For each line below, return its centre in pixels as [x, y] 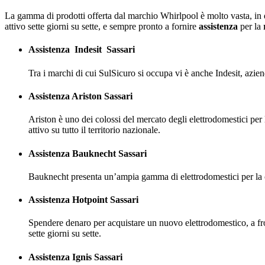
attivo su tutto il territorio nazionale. [94, 130]
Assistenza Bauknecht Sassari [88, 153]
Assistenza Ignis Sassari [75, 257]
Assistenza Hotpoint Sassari [83, 200]
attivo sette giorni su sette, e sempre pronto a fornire [102, 27]
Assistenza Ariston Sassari [80, 96]
